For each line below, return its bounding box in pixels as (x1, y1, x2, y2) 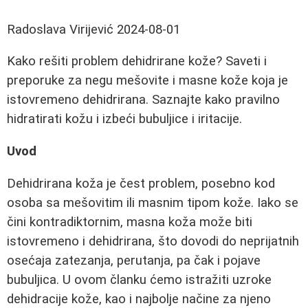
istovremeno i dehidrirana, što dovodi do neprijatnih (7, 233, 299, 249)
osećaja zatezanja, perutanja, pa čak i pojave (7, 252, 261, 268)
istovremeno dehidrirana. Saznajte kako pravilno (7, 92, 280, 108)
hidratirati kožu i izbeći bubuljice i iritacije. (7, 111, 242, 127)
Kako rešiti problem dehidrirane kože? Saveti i (7, 54, 267, 69)
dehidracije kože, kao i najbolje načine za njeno (7, 291, 271, 307)
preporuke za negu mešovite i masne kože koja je (7, 73, 288, 89)
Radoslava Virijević (7, 21, 113, 37)
